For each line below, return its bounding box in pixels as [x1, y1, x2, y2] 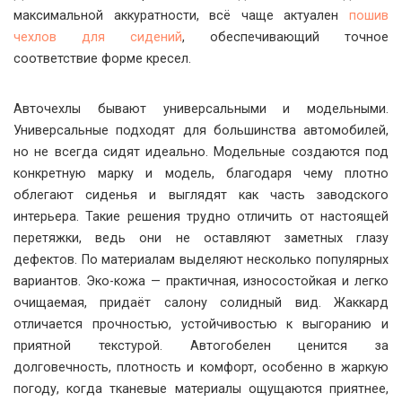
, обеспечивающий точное [182, 30, 389, 45]
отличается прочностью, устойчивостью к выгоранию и [13, 317, 389, 332]
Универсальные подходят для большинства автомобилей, [13, 123, 389, 138]
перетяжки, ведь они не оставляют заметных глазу [13, 231, 389, 246]
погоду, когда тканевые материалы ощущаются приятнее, [13, 381, 389, 397]
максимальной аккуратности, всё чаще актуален [13, 8, 349, 23]
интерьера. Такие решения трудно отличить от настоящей [13, 209, 389, 224]
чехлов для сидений [13, 30, 182, 45]
